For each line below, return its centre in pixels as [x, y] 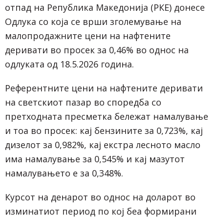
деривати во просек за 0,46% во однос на [97, 50]
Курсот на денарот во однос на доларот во [100, 197]
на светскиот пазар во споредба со [83, 102]
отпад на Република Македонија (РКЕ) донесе [105, 8]
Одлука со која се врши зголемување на [93, 22]
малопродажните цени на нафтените [88, 36]
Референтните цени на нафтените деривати [104, 88]
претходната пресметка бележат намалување [107, 117]
